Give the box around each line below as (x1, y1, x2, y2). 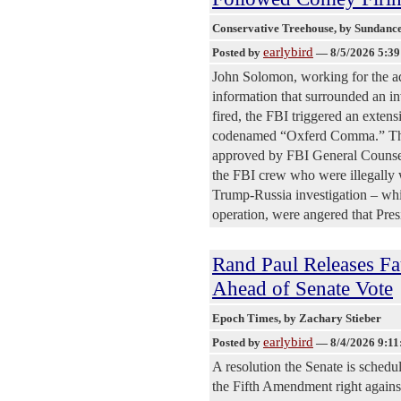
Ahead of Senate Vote (212, 276, 393, 300)
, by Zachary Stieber (278, 311, 384, 325)
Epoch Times (212, 311, 278, 325)
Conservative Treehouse (212, 21, 334, 35)
